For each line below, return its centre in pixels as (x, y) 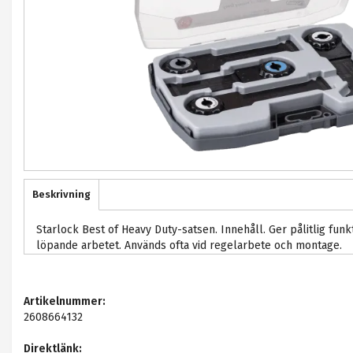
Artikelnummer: (65, 301)
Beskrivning (61, 194)
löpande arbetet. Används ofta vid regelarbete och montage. (189, 245)
